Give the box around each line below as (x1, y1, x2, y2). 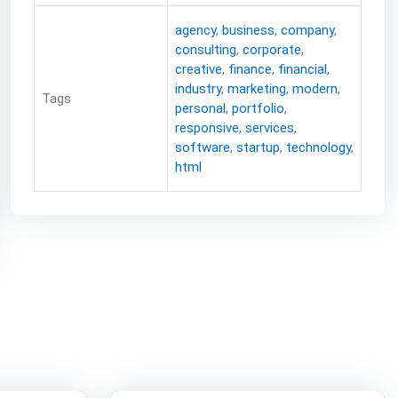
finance (227, 61, 272, 78)
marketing (227, 81, 286, 98)
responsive (174, 120, 239, 137)
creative (174, 61, 222, 78)
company (280, 22, 334, 39)
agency (174, 22, 216, 39)
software (174, 139, 230, 156)
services (244, 120, 294, 137)
